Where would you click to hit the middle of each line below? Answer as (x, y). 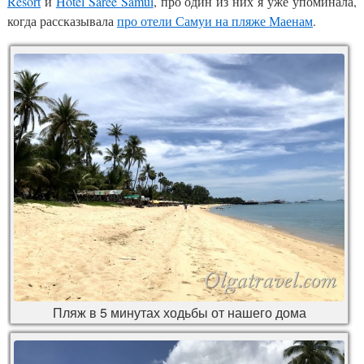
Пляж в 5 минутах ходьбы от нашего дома (179, 312)
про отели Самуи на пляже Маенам (215, 20)
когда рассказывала (62, 20)
